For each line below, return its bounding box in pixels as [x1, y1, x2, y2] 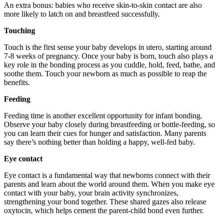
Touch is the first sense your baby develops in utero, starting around [4, 43, 212, 51]
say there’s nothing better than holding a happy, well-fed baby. [4, 137, 195, 146]
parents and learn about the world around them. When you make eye [4, 179, 215, 188]
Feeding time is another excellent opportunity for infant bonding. [4, 111, 202, 120]
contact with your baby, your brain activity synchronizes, [4, 188, 178, 197]
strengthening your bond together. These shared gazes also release [4, 197, 206, 206]
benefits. [4, 78, 30, 87]
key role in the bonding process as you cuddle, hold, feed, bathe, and [4, 60, 215, 69]
